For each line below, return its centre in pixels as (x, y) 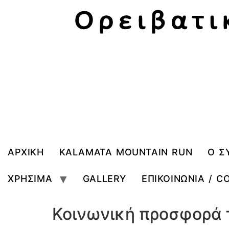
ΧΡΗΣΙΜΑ (30, 178)
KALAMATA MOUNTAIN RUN (126, 152)
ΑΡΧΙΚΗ (26, 152)
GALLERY (105, 178)
